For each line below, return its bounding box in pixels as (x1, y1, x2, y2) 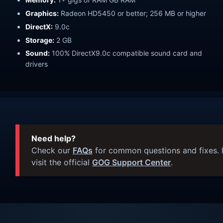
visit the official (31, 157, 92, 168)
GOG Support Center (92, 157, 171, 168)
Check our (31, 145, 73, 156)
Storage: (25, 35, 54, 44)
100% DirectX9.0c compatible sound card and (50, 49, 202, 58)
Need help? (31, 133, 76, 144)
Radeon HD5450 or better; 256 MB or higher (59, 8, 206, 17)
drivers (25, 60, 48, 69)
